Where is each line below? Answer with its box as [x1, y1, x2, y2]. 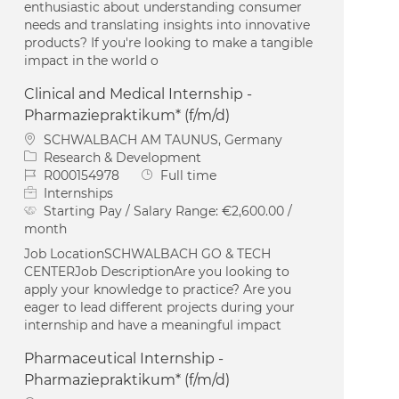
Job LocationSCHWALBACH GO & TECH [24, 245, 272, 262]
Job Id [23, 166, 61, 183]
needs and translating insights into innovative [24, 16, 311, 33]
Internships [44, 184, 114, 201]
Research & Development [44, 149, 202, 166]
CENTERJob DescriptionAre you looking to [24, 263, 290, 280]
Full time [160, 167, 217, 183]
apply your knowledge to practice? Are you [24, 281, 292, 297]
